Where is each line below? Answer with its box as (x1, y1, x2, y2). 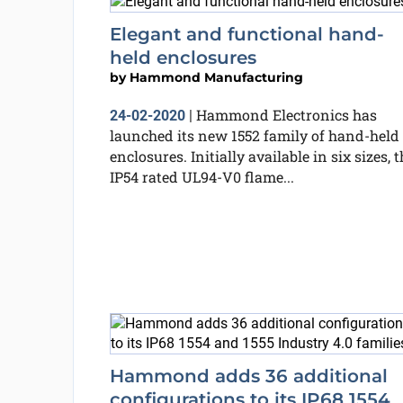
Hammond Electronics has (195, 104, 377, 124)
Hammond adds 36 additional (109, 365, 388, 387)
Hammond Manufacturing (129, 68, 303, 85)
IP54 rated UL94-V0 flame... (109, 166, 294, 186)
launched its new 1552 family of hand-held (109, 125, 399, 145)
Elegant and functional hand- (109, 22, 384, 45)
